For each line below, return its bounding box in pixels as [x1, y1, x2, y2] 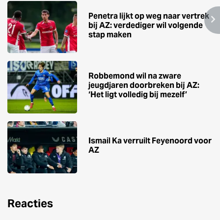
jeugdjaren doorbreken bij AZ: [88, 80, 199, 91]
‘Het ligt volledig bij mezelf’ [88, 89, 187, 100]
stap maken [88, 29, 132, 40]
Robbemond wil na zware [88, 71, 181, 82]
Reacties [7, 196, 53, 211]
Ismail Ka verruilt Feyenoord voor [88, 136, 212, 146]
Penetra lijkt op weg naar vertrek [88, 10, 209, 21]
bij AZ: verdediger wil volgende [88, 20, 203, 30]
